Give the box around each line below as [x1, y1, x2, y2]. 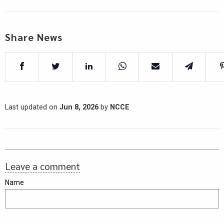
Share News [5, 30, 62, 43]
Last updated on [5, 102, 59, 111]
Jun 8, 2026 [59, 102, 98, 111]
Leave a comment [5, 159, 80, 172]
